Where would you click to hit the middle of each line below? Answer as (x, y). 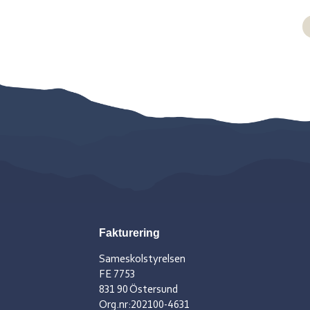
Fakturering (129, 233)
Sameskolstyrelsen (142, 259)
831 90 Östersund (138, 290)
